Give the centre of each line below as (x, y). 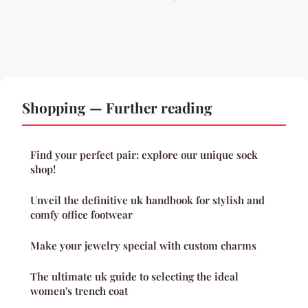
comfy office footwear (81, 215)
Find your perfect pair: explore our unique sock (144, 155)
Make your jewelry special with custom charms (143, 246)
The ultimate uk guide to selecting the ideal (134, 277)
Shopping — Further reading (117, 108)
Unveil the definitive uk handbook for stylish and (147, 200)
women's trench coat (79, 291)
